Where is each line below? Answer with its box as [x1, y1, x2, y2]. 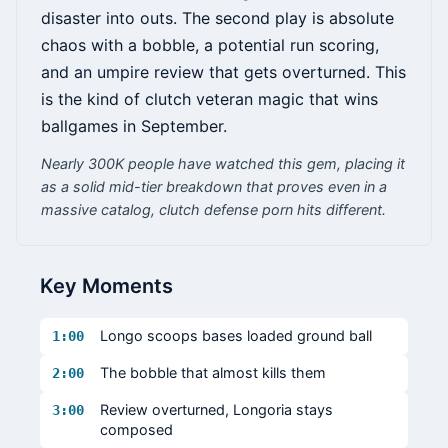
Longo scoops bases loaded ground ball [100, 327, 372, 345]
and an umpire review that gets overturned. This [41, 62, 406, 83]
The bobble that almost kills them [100, 364, 326, 382]
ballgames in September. [41, 116, 227, 137]
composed [100, 421, 173, 439]
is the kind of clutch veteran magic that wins [41, 89, 378, 110]
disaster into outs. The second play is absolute [41, 8, 394, 29]
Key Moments [40, 274, 173, 299]
